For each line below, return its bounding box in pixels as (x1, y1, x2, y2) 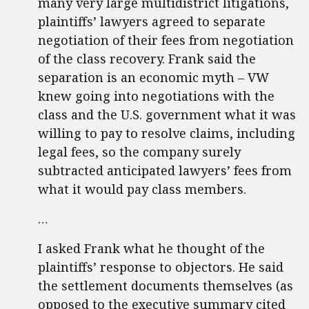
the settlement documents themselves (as (38, 277, 293, 294)
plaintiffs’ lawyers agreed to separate (38, 13, 266, 30)
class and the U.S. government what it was (38, 106, 296, 123)
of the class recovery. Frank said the (38, 50, 256, 67)
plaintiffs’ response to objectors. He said (38, 259, 283, 275)
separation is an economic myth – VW (38, 69, 269, 86)
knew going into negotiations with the (38, 88, 275, 104)
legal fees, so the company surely (38, 143, 241, 160)
